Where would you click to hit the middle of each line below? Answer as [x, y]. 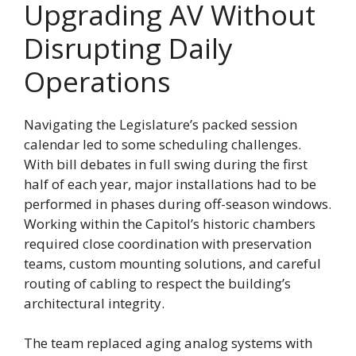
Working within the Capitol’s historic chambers [170, 223]
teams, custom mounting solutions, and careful [172, 263]
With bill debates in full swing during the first [166, 164]
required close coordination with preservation [168, 243]
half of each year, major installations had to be [170, 184]
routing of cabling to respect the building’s [157, 283]
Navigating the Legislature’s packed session [161, 124]
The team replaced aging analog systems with [168, 343]
